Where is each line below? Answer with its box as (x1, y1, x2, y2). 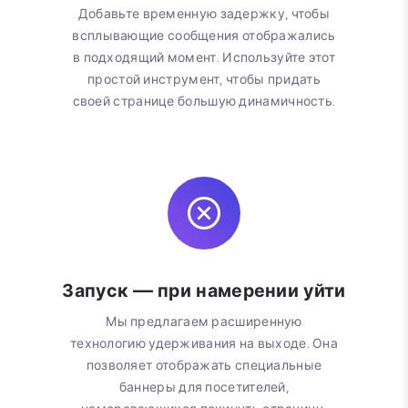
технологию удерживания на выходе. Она (69, 335, 339, 352)
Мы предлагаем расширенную (106, 313, 302, 330)
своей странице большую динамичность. (72, 93, 336, 109)
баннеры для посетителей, (118, 379, 290, 395)
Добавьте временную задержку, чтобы (77, 5, 331, 22)
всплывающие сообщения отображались (72, 27, 336, 44)
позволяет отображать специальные (86, 357, 322, 373)
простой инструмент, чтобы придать (87, 71, 321, 87)
